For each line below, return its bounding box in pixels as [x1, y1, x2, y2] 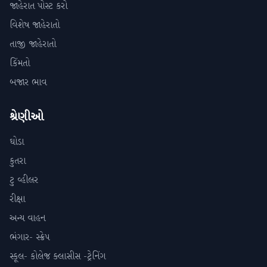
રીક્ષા [10, 193, 25, 206]
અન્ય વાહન [10, 212, 45, 225]
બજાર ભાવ [10, 76, 46, 89]
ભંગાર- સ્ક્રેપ [10, 231, 49, 244]
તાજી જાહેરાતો [10, 38, 56, 51]
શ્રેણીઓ [10, 108, 44, 126]
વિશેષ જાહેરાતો [10, 18, 60, 32]
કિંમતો [10, 57, 30, 70]
